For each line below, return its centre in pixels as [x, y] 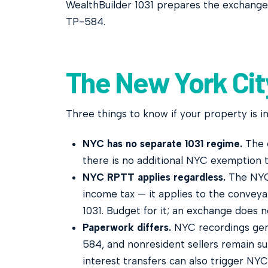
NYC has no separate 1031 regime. [162, 144]
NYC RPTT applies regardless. [154, 177]
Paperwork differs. [127, 228]
